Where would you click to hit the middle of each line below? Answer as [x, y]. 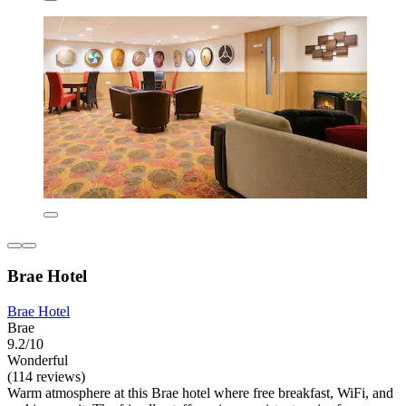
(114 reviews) [46, 376]
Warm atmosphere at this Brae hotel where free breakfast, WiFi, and [200, 392]
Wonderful [38, 360]
